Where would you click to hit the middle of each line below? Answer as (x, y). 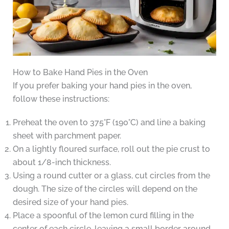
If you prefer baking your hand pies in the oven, (102, 86)
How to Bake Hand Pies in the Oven (80, 72)
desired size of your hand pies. (70, 202)
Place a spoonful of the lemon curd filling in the (103, 215)
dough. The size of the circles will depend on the (105, 189)
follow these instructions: (61, 99)
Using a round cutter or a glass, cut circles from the (111, 176)
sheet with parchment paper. (67, 136)
